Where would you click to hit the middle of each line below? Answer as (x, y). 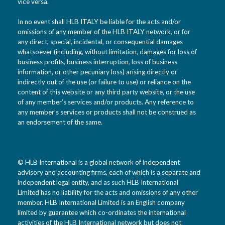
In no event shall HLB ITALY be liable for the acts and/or (99, 21)
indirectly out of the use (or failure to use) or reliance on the (104, 82)
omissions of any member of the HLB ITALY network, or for (104, 31)
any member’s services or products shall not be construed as (107, 112)
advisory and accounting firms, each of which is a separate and (109, 173)
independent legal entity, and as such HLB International (98, 183)
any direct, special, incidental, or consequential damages (100, 41)
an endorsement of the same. (60, 122)
